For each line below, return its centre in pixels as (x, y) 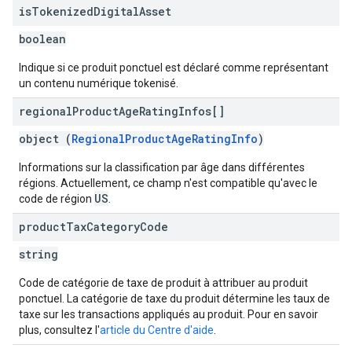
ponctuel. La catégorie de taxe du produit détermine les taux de (174, 299)
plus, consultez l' (59, 330)
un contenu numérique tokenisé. (99, 83)
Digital (116, 11)
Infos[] (202, 111)
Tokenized (62, 11)
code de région (57, 199)
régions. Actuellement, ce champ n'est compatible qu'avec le (168, 183)
